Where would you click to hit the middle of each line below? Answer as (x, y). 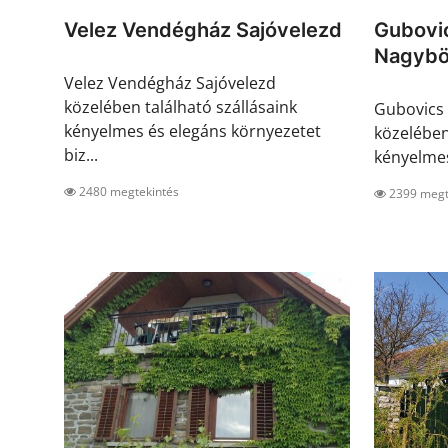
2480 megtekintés (127, 192)
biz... (81, 155)
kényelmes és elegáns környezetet (192, 131)
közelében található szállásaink (180, 107)
